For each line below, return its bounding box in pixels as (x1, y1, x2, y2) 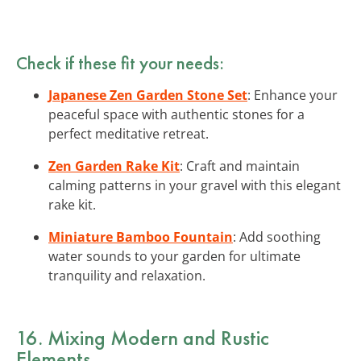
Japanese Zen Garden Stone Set (48, 85, 247, 104)
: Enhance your (247, 85, 338, 104)
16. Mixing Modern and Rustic (16, 323, 269, 351)
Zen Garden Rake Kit (48, 156, 180, 175)
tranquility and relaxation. (48, 266, 205, 284)
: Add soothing (233, 227, 321, 246)
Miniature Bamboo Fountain (48, 227, 233, 246)
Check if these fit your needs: (16, 50, 224, 75)
